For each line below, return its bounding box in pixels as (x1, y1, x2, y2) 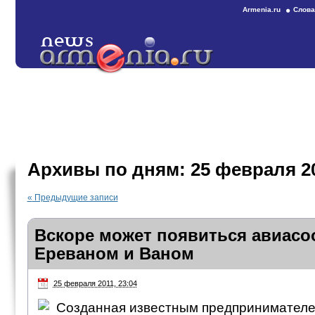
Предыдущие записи (32, 193, 118, 202)
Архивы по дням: (27, 159, 191, 180)
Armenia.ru (243, 6, 281, 13)
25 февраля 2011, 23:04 (53, 279, 137, 288)
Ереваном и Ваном (34, 244, 194, 263)
